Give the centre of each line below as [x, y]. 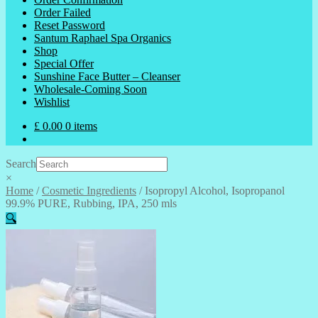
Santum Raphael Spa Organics [103, 38]
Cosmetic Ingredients [89, 191]
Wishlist [52, 102]
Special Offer [64, 64]
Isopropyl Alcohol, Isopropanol [215, 191]
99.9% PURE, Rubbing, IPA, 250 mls [91, 203]
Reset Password [70, 25]
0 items [81, 126]
